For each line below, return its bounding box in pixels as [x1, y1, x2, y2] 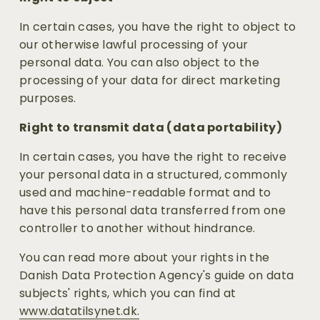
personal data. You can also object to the [19, 54, 259, 71]
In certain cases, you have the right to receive [19, 149, 286, 166]
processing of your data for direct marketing [19, 72, 280, 89]
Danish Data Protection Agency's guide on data [19, 267, 294, 284]
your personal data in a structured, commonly [19, 166, 287, 184]
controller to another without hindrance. [19, 220, 256, 237]
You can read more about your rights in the [19, 249, 270, 266]
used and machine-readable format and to [19, 184, 271, 201]
